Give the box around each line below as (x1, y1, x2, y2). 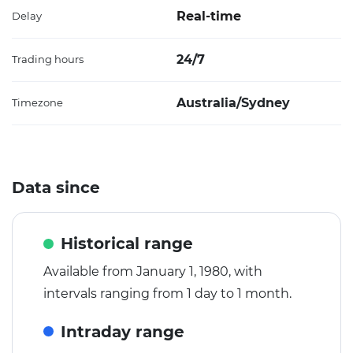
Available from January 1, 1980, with (43, 263, 262, 279)
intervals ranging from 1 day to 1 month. (43, 285, 292, 301)
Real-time (176, 9, 241, 24)
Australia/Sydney (176, 95, 290, 111)
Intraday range (61, 321, 185, 341)
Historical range (61, 234, 194, 254)
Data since (12, 178, 100, 198)
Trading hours (12, 54, 84, 66)
